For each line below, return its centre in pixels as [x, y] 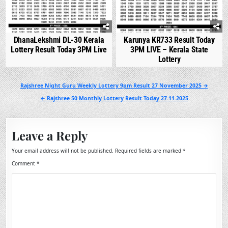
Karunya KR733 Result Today [169, 40]
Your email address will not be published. [63, 150]
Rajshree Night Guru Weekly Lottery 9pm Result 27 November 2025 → [114, 85]
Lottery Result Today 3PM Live [59, 49]
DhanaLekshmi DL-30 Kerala [59, 40]
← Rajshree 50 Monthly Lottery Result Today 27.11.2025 [114, 98]
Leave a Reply [50, 135]
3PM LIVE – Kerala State [169, 49]
